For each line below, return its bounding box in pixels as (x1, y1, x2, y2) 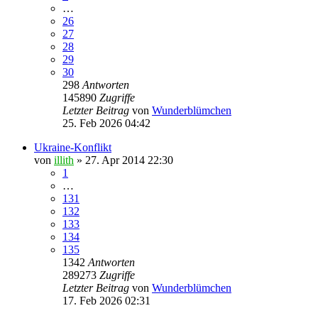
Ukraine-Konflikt (34, 141, 111, 153)
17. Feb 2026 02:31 (62, 294, 150, 307)
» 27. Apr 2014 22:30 (74, 153, 173, 166)
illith (54, 153, 74, 166)
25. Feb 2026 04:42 (62, 116, 150, 129)
